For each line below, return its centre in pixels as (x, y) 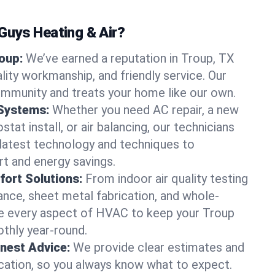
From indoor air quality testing (167, 179)
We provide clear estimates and (159, 247)
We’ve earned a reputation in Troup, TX (130, 58)
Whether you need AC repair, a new (145, 110)
